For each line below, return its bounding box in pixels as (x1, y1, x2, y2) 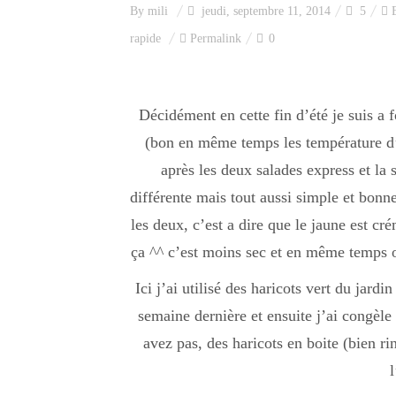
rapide (130, 32, 161, 45)
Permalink (190, 32, 241, 45)
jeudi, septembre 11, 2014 (198, 4, 331, 18)
